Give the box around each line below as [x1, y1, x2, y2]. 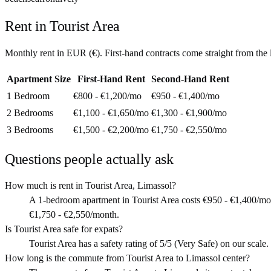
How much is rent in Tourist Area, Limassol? [5, 180, 176, 191]
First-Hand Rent [77, 73, 145, 84]
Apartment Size [7, 73, 71, 84]
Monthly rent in [5, 47, 67, 58]
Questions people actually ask [5, 151, 174, 167]
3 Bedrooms [7, 124, 53, 135]
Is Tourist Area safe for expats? [5, 224, 123, 235]
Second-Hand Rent [151, 73, 229, 84]
